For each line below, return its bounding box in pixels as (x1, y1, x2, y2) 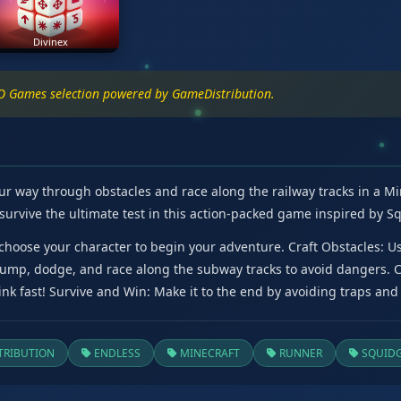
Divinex (32, 35, 68, 49)
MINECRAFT (177, 346, 240, 362)
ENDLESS (91, 346, 141, 362)
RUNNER (277, 346, 322, 362)
